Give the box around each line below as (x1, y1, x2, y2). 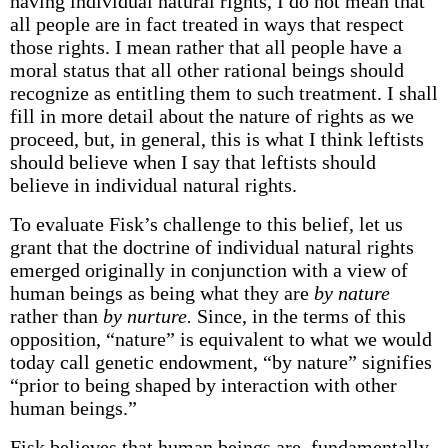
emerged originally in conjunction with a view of (9, 259, 408, 281)
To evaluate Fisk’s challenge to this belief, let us (9, 213, 403, 235)
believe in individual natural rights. (9, 174, 297, 196)
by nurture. (102, 305, 192, 327)
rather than (9, 305, 103, 327)
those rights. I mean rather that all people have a (9, 36, 402, 58)
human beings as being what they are (9, 282, 314, 304)
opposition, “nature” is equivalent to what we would (9, 328, 432, 350)
